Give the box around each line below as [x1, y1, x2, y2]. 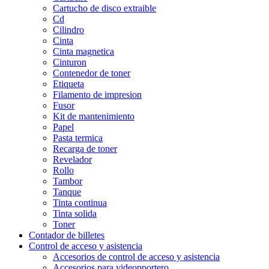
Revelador [53, 154, 92, 165]
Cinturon [53, 56, 86, 67]
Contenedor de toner [53, 67, 130, 78]
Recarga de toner [53, 143, 117, 154]
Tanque [53, 186, 81, 197]
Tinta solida [53, 208, 97, 219]
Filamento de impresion [53, 89, 142, 100]
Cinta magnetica [53, 46, 114, 56]
